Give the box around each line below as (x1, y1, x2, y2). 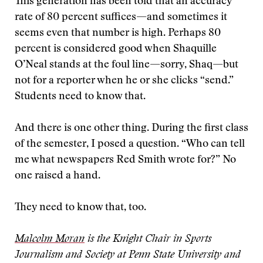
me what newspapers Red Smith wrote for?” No (15, 155, 236, 166)
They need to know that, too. (15, 203, 146, 213)
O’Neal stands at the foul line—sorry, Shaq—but (15, 60, 238, 70)
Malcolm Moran (15, 234, 85, 245)
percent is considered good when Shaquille (15, 44, 217, 55)
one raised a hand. (15, 171, 100, 181)
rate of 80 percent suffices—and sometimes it (15, 12, 227, 23)
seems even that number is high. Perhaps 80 (15, 28, 221, 39)
